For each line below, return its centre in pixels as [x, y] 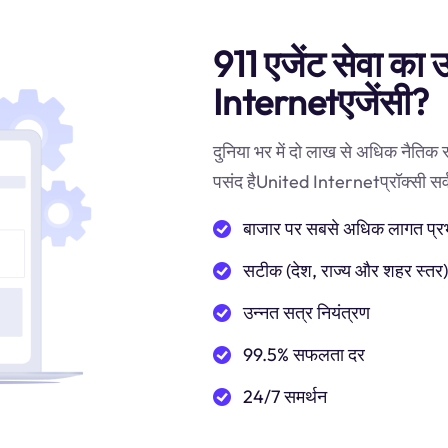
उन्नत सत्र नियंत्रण [306, 312]
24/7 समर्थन [285, 396]
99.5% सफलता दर [304, 354]
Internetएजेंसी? [321, 101]
